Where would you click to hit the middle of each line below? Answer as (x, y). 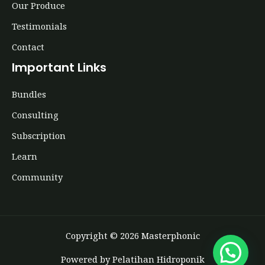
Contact (28, 46)
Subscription (39, 135)
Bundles (29, 94)
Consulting (35, 114)
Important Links (59, 67)
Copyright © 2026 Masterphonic (132, 235)
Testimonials (39, 26)
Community (37, 177)
